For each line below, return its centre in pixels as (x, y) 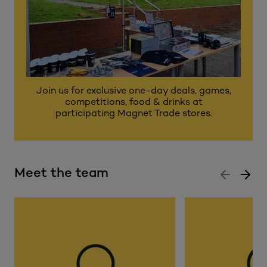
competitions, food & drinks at (133, 103)
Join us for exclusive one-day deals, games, (133, 91)
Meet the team (61, 173)
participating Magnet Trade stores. (133, 114)
